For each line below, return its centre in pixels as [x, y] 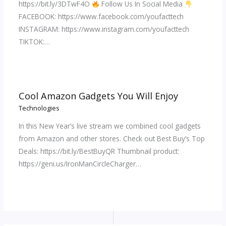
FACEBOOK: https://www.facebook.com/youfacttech [101, 17]
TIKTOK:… [34, 42]
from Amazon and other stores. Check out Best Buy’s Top [111, 138]
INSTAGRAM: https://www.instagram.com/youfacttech [104, 29]
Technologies [39, 108]
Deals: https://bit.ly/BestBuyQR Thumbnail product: [99, 151]
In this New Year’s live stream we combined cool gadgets [109, 126]
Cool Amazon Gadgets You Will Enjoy [98, 96]
